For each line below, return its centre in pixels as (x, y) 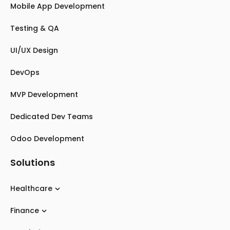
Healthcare (31, 188)
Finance (25, 210)
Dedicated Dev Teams (52, 117)
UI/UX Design (34, 50)
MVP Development (44, 94)
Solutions (33, 162)
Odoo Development (47, 139)
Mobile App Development (57, 6)
